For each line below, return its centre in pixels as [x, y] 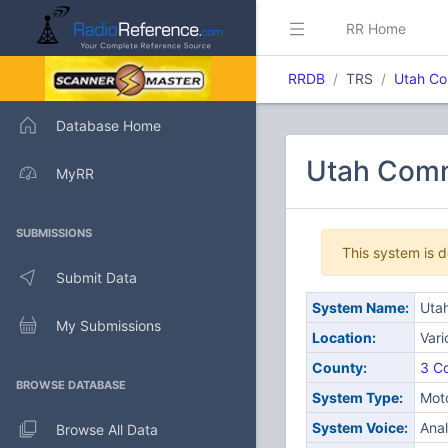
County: [339, 367]
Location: [343, 337]
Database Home [108, 125]
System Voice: [359, 427]
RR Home [376, 28]
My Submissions [108, 325]
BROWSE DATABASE [71, 385]
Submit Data [96, 277]
